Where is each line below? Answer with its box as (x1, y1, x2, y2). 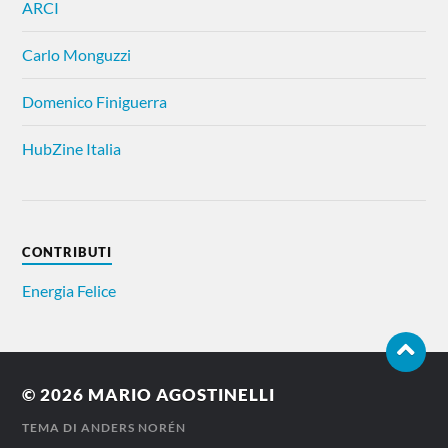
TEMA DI (22, 420, 82, 435)
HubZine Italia (22, 139, 122, 158)
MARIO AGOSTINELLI (88, 384, 276, 405)
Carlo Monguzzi (22, 45, 132, 64)
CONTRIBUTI (22, 244, 113, 260)
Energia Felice (22, 281, 117, 300)
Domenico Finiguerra (22, 92, 168, 111)
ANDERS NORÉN (81, 420, 187, 435)
